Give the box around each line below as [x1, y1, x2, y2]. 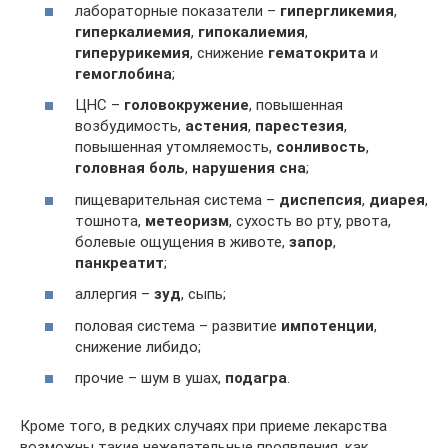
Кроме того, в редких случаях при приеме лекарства [20, 417, 387, 435]
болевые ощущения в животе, [75, 232, 289, 251]
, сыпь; [181, 285, 226, 303]
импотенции [281, 316, 374, 335]
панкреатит [75, 253, 164, 272]
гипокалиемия [198, 22, 305, 41]
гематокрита [268, 43, 366, 62]
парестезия [255, 117, 344, 135]
